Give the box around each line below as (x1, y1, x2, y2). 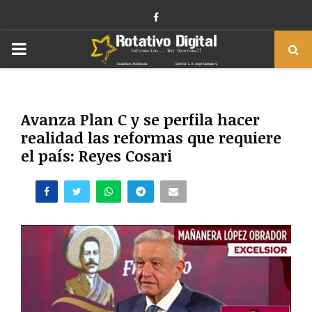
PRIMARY (10, 39, 86, 58)
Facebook (158, 11, 201, 22)
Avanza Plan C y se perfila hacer (21, 109, 260, 130)
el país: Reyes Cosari (21, 145, 172, 166)
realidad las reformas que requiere (21, 127, 281, 148)
